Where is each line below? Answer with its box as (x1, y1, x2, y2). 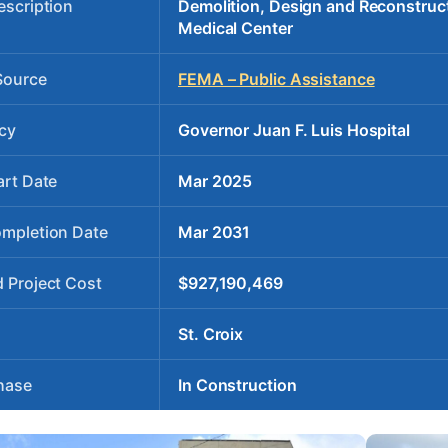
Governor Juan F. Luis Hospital (178, 119, 410, 140)
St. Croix (178, 323, 244, 344)
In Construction (178, 374, 297, 395)
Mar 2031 (178, 221, 251, 242)
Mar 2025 (178, 170, 253, 191)
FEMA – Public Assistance (178, 68, 375, 89)
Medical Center (178, 17, 293, 38)
